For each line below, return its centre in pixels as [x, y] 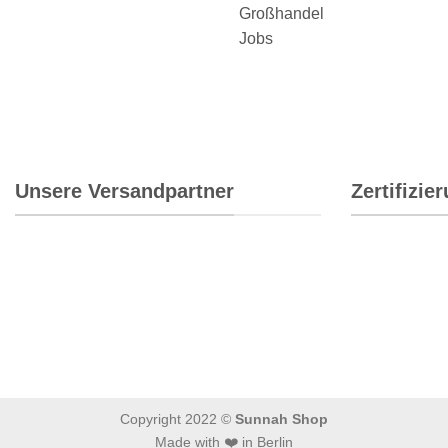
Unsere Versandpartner [124, 190]
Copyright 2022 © [177, 419]
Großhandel [281, 14]
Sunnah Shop [281, 419]
